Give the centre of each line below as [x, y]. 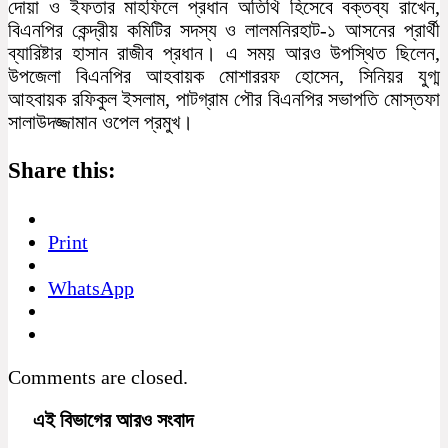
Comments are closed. [98, 376]
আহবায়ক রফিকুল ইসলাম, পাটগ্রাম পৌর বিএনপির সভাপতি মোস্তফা [224, 98]
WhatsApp [91, 287]
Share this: [62, 170]
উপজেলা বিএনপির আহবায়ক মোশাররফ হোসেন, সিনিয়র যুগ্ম [224, 75]
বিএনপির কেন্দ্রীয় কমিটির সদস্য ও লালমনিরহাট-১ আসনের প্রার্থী [224, 29]
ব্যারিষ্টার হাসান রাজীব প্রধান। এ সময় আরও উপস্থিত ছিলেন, [224, 52]
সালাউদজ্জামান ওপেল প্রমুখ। [100, 121]
